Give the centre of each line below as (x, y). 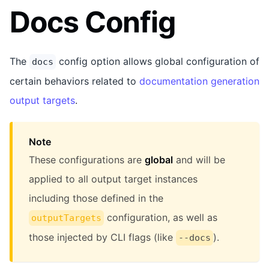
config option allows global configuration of (158, 61)
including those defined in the (96, 198)
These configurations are (87, 159)
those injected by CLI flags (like (102, 237)
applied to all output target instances (113, 179)
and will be (199, 159)
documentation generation (199, 81)
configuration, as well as (161, 217)
